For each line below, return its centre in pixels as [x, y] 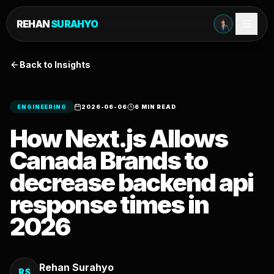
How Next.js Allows [119, 139]
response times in [109, 205]
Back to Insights [55, 65]
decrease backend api [131, 183]
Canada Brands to [109, 161]
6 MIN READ [155, 107]
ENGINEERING [42, 107]
